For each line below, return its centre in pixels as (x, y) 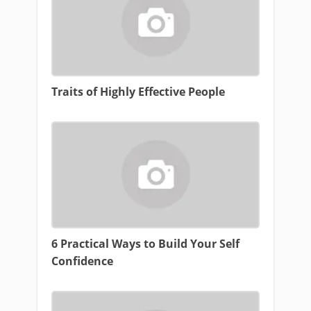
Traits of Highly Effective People (138, 92)
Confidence (82, 261)
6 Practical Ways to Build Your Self (145, 244)
